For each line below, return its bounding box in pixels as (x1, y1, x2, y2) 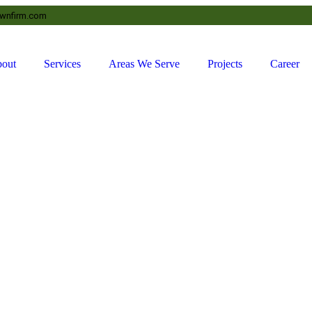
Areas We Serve (109, 58, 180, 70)
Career (270, 58, 300, 70)
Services (44, 58, 81, 70)
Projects (208, 58, 243, 70)
